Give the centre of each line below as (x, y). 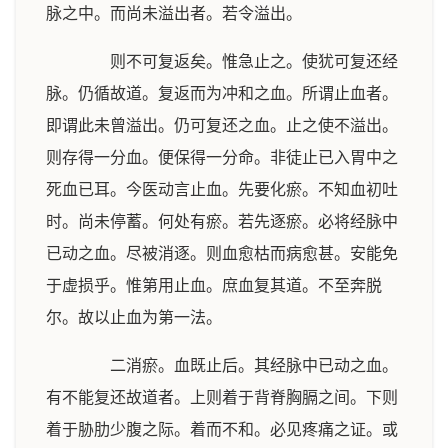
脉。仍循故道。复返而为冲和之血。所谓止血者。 (222, 93)
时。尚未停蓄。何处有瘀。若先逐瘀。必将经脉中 (222, 221)
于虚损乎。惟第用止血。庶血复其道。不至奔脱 (214, 285)
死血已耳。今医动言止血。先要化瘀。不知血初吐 (222, 189)
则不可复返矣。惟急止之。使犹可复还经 (238, 61)
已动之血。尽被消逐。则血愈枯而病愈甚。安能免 (222, 253)
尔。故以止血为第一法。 (134, 317)
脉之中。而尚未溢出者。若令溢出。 (174, 13)
